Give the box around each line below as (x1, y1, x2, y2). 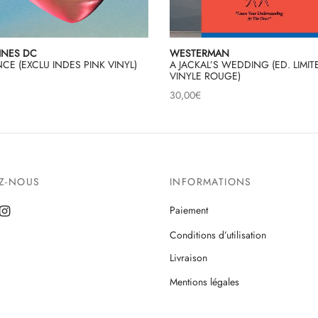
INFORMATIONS (170, 174, 252, 189)
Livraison (170, 251, 207, 265)
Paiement (170, 203, 208, 218)
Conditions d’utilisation (170, 226, 266, 241)
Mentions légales (170, 275, 239, 290)
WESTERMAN (170, 46, 229, 61)
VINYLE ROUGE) (170, 69, 241, 84)
